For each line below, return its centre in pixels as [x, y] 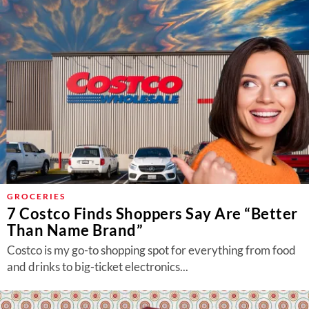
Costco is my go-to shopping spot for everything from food [151, 250]
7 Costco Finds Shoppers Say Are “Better [152, 213]
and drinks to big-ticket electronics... [98, 267]
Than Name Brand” [75, 230]
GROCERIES [36, 196]
